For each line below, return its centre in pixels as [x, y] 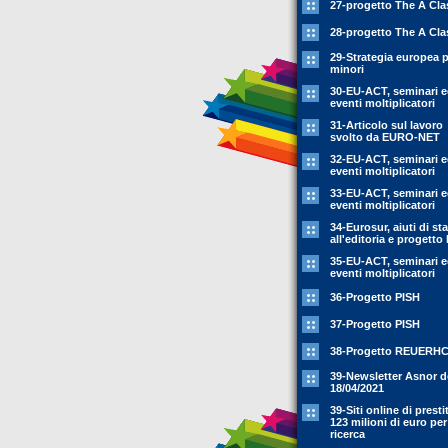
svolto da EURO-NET [385, 137]
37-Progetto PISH [375, 324]
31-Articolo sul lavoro [386, 125]
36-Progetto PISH [375, 297]
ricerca [347, 434]
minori [347, 69]
